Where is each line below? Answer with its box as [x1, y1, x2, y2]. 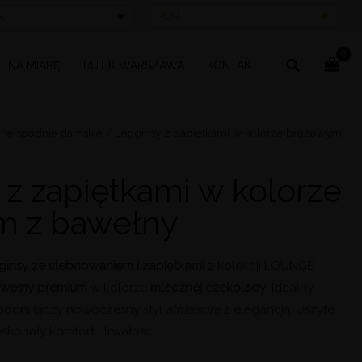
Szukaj [285, 54, 330, 72]
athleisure [166, 301, 221, 317]
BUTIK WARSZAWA [83, 58, 185, 72]
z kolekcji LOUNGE [208, 258, 315, 273]
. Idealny [266, 280, 314, 295]
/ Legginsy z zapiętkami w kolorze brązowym [102, 126, 343, 139]
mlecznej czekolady [147, 280, 267, 295]
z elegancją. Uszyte [221, 301, 335, 317]
